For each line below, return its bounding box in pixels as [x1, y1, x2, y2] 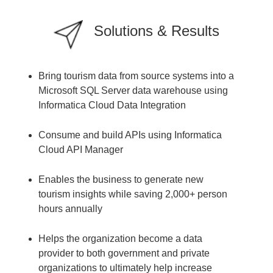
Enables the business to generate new [38, 174, 204, 185]
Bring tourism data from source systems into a [38, 70, 235, 81]
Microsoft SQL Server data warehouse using [38, 85, 229, 96]
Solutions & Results [93, 22, 219, 39]
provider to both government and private [38, 247, 210, 258]
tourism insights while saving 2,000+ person [38, 188, 228, 199]
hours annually [38, 203, 103, 214]
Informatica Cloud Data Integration [38, 99, 186, 110]
